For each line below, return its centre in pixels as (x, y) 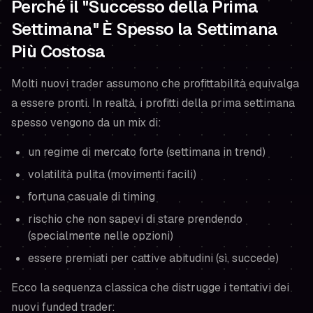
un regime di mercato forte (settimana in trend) (147, 152)
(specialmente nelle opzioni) (101, 236)
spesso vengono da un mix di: (86, 123)
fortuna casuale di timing (92, 197)
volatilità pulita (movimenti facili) (112, 174)
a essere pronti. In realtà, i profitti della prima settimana (153, 103)
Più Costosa (58, 51)
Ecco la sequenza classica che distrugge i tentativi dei (150, 287)
